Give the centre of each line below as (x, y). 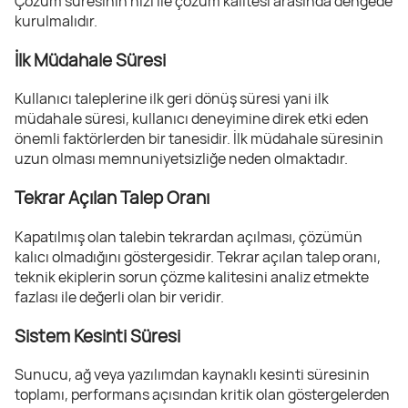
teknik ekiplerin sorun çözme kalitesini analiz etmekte (192, 276)
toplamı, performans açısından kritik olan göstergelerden (202, 395)
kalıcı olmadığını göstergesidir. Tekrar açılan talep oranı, (198, 256)
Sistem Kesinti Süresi (97, 336)
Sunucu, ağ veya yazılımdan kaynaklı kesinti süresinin (192, 375)
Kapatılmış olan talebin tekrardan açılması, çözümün (189, 236)
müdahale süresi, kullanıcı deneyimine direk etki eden (192, 119)
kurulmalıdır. (56, 20)
